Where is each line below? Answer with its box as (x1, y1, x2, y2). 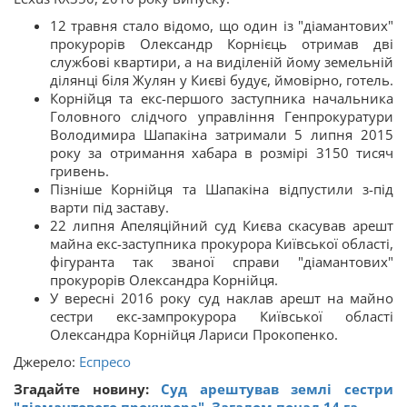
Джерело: (14, 352, 79, 371)
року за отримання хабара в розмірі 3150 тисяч (50, 143, 393, 162)
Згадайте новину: (14, 379, 162, 398)
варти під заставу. (50, 197, 169, 216)
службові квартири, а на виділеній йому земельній (50, 52, 393, 71)
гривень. (50, 161, 109, 180)
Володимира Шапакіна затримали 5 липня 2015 (50, 124, 393, 144)
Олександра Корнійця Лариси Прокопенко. (50, 324, 338, 343)
